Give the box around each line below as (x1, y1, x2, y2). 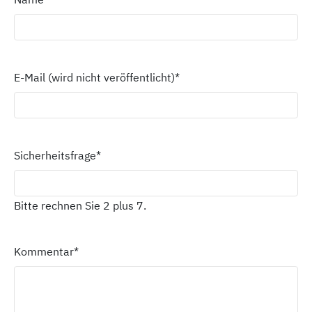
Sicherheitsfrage (14, 148, 96, 162)
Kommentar (14, 244, 74, 258)
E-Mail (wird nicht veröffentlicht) (14, 70, 175, 84)
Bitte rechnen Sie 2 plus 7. (14, 198, 146, 212)
